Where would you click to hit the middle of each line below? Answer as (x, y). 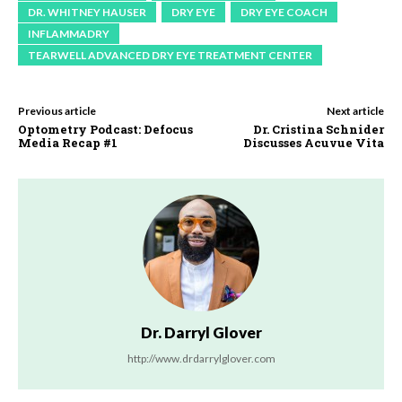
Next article (355, 111)
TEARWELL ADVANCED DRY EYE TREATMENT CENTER (170, 56)
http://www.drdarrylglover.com (201, 359)
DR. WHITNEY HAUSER (87, 13)
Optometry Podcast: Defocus (105, 130)
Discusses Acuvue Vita (313, 143)
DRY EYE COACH (284, 13)
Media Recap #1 (68, 143)
